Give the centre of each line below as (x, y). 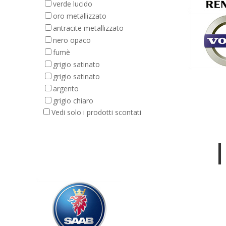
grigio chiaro (73, 101)
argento (66, 89)
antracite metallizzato (88, 28)
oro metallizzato (80, 16)
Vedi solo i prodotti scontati (96, 112)
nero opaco (72, 40)
